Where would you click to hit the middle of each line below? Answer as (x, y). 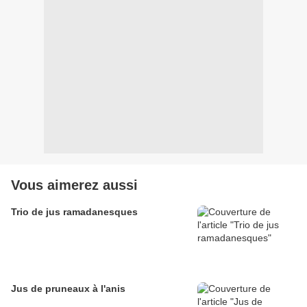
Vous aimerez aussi (74, 185)
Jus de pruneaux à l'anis (68, 289)
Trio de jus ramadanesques (74, 212)
